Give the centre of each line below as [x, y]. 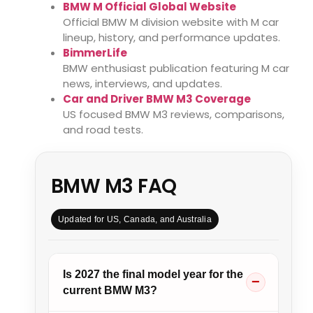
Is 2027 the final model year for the [153, 274]
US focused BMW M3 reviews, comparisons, [174, 114]
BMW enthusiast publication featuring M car [176, 68]
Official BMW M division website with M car [171, 22]
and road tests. [103, 129]
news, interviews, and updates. [143, 83]
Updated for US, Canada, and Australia [135, 219]
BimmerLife [95, 52]
